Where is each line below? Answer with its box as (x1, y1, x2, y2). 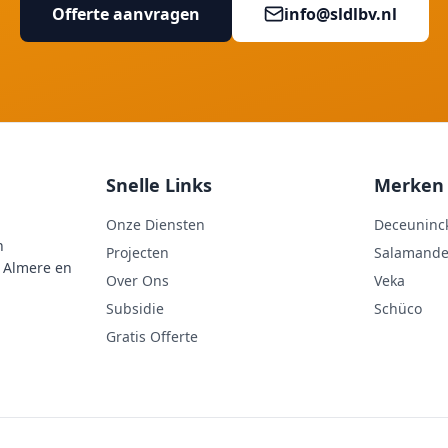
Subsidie (105, 299, 164, 318)
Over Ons (105, 271, 169, 290)
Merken (374, 173, 445, 197)
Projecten (105, 243, 169, 262)
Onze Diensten (105, 215, 205, 234)
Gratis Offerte (105, 327, 198, 346)
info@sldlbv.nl (283, 3, 397, 25)
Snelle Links (105, 173, 212, 197)
